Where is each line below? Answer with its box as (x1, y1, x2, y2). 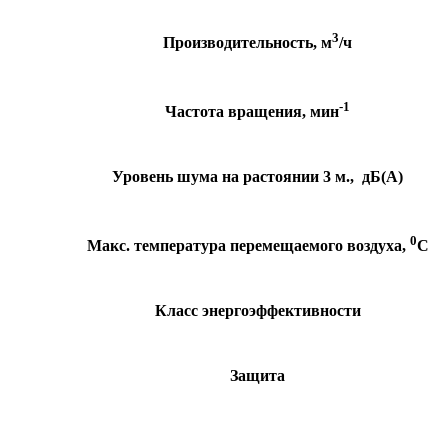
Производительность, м (163, 34, 332, 52)
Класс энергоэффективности (154, 301, 361, 319)
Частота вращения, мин (165, 103, 339, 121)
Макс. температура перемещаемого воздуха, (86, 237, 410, 255)
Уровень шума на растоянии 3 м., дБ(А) (112, 167, 403, 185)
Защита (230, 366, 285, 384)
